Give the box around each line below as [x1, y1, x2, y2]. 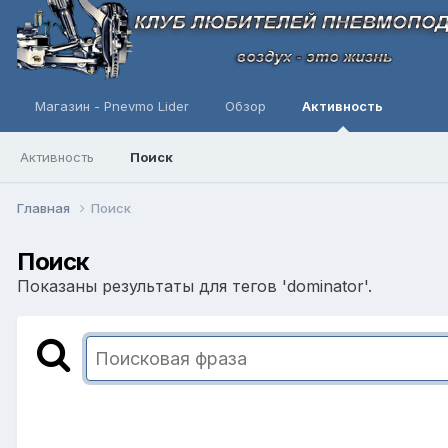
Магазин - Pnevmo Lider [35, 98, 189, 114]
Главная [17, 199, 73, 216]
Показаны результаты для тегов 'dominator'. [17, 275, 372, 296]
